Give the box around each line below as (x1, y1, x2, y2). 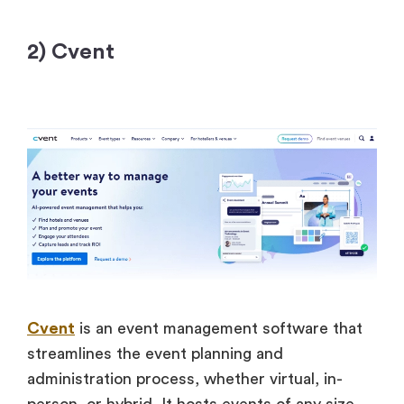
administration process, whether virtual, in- (27, 370, 343, 387)
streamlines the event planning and (27, 344, 283, 362)
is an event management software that (75, 319, 363, 336)
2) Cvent (27, 41, 115, 64)
